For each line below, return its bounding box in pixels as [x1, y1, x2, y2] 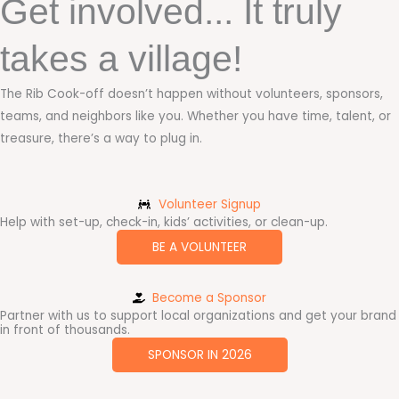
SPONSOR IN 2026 [147, 346, 252, 363]
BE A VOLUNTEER [152, 238, 247, 256]
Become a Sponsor [152, 289, 267, 306]
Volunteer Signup [158, 195, 261, 213]
